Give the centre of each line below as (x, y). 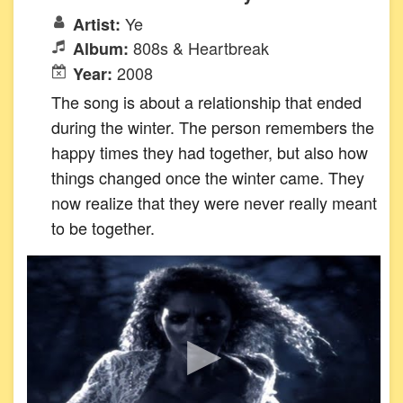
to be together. (103, 228)
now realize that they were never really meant (214, 202)
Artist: (99, 24)
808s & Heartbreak (201, 48)
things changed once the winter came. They (208, 177)
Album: (103, 49)
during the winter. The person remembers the (213, 127)
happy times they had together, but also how (210, 152)
